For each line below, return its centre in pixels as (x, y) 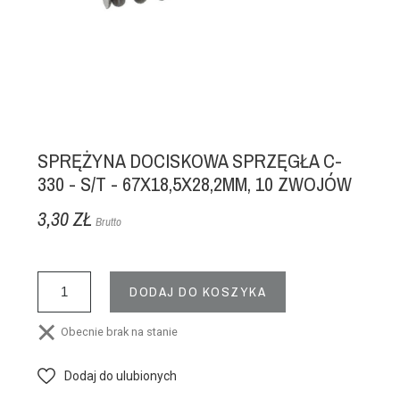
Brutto (109, 222)
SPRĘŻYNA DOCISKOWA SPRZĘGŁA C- (190, 161)
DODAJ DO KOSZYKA (198, 292)
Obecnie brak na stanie (117, 332)
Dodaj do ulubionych (121, 376)
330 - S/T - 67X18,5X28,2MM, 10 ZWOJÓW (195, 184)
